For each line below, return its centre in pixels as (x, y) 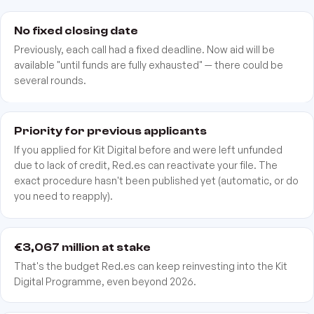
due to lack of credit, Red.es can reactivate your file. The (146, 165)
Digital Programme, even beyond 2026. (105, 281)
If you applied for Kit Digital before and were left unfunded (149, 150)
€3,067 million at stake (83, 247)
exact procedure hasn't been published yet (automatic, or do (157, 181)
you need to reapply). (64, 196)
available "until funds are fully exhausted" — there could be (149, 65)
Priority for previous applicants (111, 131)
